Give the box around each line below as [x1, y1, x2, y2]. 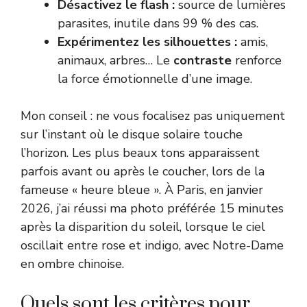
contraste [173, 51, 232, 69]
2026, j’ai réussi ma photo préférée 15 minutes [21, 199, 284, 217]
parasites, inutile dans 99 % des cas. [58, 14, 258, 32]
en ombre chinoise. [21, 255, 124, 272]
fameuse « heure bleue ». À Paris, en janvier [21, 181, 263, 198]
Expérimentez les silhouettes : [58, 33, 237, 50]
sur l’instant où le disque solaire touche [21, 125, 243, 143]
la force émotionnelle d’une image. [58, 70, 252, 87]
